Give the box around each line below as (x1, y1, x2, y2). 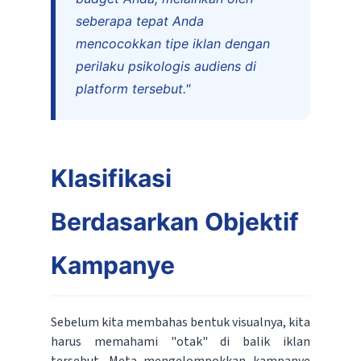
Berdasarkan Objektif (50, 207, 299, 237)
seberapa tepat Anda (75, 13, 204, 30)
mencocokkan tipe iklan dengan (75, 35, 270, 52)
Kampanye (50, 251, 175, 280)
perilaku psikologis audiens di (75, 58, 256, 75)
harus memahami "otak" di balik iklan (50, 333, 311, 351)
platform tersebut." (75, 81, 190, 98)
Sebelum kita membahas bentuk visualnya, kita (50, 313, 311, 332)
